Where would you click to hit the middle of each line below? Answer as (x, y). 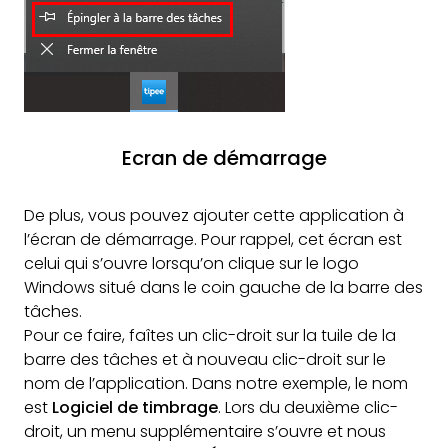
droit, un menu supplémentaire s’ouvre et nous (205, 432)
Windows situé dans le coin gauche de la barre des (223, 288)
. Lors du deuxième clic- (308, 408)
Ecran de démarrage (224, 158)
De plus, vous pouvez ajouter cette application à (214, 216)
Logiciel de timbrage (133, 408)
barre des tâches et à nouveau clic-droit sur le (205, 360)
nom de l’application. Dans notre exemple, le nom (216, 384)
